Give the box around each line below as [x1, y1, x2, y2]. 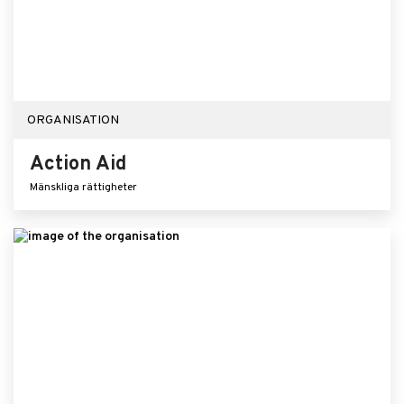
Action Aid [30, 152, 126, 177]
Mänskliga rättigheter [30, 180, 137, 195]
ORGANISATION [27, 113, 119, 128]
